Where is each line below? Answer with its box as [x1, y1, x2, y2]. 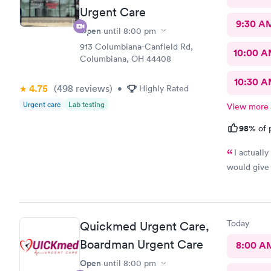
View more [226, 100, 269, 112]
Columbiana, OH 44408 [80, 53, 171, 64]
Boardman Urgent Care [80, 237, 203, 252]
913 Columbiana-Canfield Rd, [80, 41, 193, 52]
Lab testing [68, 99, 105, 109]
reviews [73, 82, 109, 94]
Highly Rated [139, 82, 189, 94]
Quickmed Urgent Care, [80, 219, 209, 233]
